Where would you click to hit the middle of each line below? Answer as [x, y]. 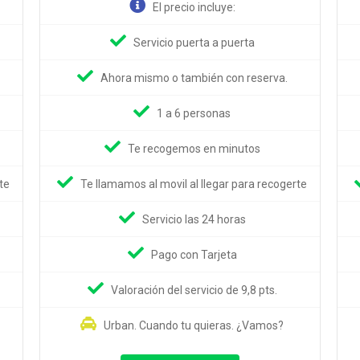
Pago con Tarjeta [194, 254]
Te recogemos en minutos [194, 148]
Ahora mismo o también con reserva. [194, 78]
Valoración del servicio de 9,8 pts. [194, 290]
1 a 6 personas [194, 113]
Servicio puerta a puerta [194, 42]
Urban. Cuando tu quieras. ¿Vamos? [194, 325]
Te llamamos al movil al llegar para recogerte [194, 184]
